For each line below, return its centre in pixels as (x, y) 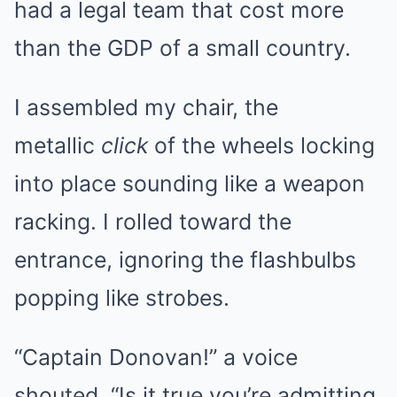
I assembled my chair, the (146, 107)
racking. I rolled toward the (153, 221)
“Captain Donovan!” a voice (156, 357)
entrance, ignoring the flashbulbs (185, 259)
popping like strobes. (122, 297)
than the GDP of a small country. (183, 47)
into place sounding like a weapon (190, 183)
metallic (58, 145)
